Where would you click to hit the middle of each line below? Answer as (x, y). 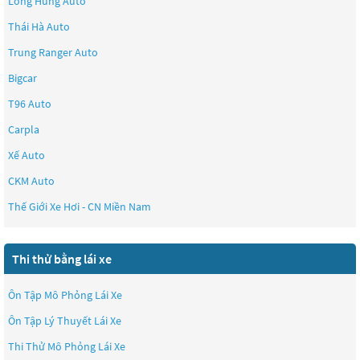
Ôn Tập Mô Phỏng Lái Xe (65, 295)
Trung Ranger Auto (53, 52)
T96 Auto (30, 104)
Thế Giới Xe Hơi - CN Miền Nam (80, 207)
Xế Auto (27, 155)
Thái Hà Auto (39, 27)
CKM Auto (31, 181)
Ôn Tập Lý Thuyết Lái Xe (65, 321)
